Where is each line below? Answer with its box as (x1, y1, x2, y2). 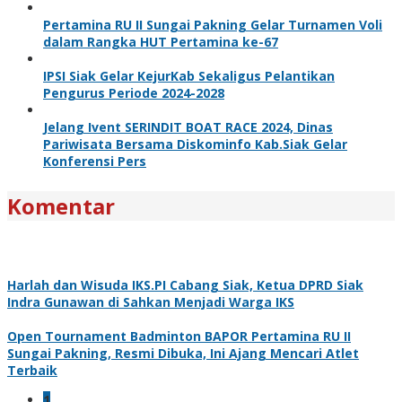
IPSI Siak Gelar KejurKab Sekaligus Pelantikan (43, 66, 335, 84)
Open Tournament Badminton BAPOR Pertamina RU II (7, 327, 351, 345)
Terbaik (7, 361, 57, 379)
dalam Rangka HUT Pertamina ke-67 (43, 32, 278, 50)
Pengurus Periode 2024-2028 (43, 83, 224, 101)
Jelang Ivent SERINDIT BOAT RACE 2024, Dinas (43, 118, 333, 135)
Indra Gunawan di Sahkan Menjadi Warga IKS (7, 293, 294, 310)
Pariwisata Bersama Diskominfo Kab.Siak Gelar (43, 135, 347, 153)
